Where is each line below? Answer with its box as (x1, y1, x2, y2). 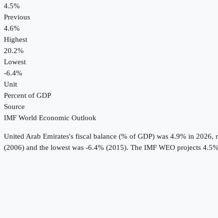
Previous (4, 13, 30, 21)
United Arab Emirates (4, 132, 69, 141)
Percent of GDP (4, 91, 51, 100)
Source (4, 103, 25, 111)
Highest (4, 36, 27, 44)
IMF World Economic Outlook (4, 114, 96, 122)
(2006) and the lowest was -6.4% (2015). (4, 144, 128, 152)
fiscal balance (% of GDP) (75, 132, 155, 141)
